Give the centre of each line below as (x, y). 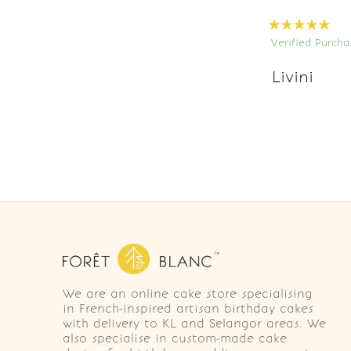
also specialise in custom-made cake (175, 338)
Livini (293, 77)
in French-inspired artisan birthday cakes (188, 308)
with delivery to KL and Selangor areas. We (194, 323)
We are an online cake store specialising (188, 293)
